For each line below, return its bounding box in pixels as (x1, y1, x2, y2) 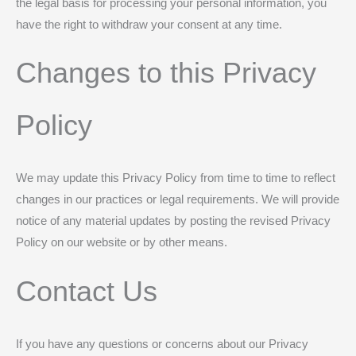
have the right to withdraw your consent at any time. (16, 17, 282, 31)
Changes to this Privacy (16, 56, 316, 90)
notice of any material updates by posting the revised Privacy (16, 215, 331, 228)
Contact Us (16, 274, 157, 308)
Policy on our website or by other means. (16, 236, 227, 250)
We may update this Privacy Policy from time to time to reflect (16, 172, 335, 185)
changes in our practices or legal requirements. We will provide (16, 193, 339, 207)
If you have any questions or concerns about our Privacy (16, 337, 308, 350)
